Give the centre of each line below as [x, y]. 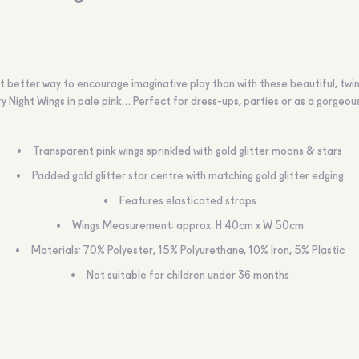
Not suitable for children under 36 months [188, 276]
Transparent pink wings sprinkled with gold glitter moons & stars [188, 151]
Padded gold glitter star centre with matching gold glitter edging [188, 176]
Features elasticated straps [188, 201]
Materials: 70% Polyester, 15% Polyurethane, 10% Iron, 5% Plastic [188, 251]
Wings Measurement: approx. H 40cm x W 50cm [188, 226]
